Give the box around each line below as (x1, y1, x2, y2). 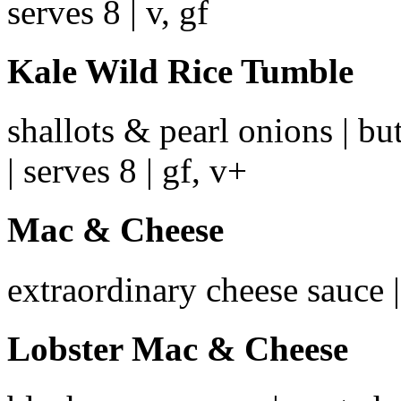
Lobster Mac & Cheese (7, 328, 348, 368)
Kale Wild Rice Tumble (7, 51, 354, 90)
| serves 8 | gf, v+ (7, 151, 247, 191)
